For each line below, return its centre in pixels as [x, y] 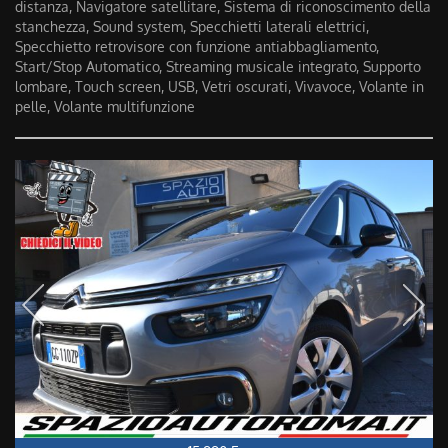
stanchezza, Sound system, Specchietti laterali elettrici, [192, 26]
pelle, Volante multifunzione [105, 106]
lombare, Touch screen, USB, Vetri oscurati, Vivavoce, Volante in [219, 86]
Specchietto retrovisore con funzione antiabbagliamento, [197, 46]
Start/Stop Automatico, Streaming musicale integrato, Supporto [218, 66]
